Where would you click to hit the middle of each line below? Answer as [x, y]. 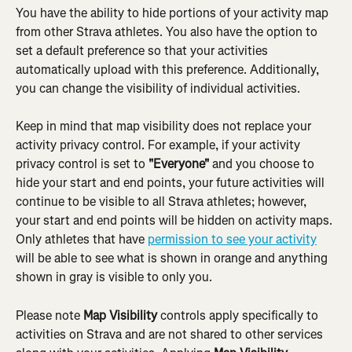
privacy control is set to [82, 164]
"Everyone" [179, 164]
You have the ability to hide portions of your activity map [174, 13]
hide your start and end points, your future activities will [172, 183]
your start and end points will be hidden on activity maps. [176, 221]
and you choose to [263, 164]
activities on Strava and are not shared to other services [171, 334]
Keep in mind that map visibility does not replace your [165, 126]
